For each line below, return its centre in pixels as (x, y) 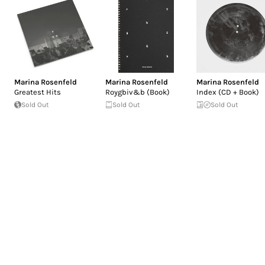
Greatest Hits (38, 92)
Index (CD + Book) (228, 92)
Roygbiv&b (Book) (138, 92)
